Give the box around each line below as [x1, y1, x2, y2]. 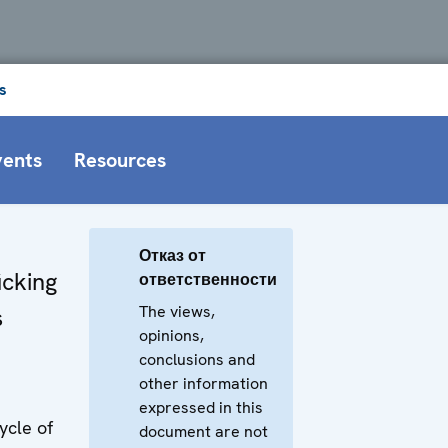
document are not [139, 420, 268, 442]
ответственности [139, 268, 277, 290]
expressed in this [139, 396, 263, 418]
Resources [74, 146, 166, 173]
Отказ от [139, 244, 206, 266]
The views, [139, 300, 215, 322]
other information [139, 372, 268, 394]
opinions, [139, 324, 204, 346]
